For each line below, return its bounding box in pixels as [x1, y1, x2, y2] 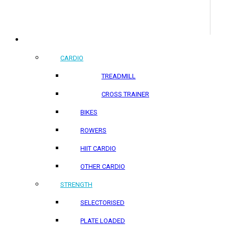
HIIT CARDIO [80, 145, 116, 152]
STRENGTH [60, 181, 92, 188]
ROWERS [80, 127, 106, 134]
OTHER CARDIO [80, 163, 125, 170]
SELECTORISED [80, 199, 125, 206]
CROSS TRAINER [101, 90, 149, 98]
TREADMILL [101, 72, 136, 80]
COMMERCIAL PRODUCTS [24, 36, 107, 44]
